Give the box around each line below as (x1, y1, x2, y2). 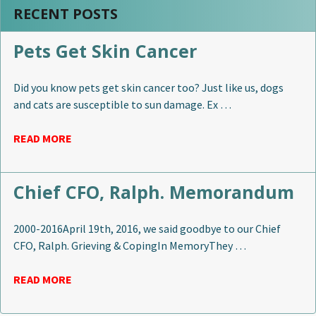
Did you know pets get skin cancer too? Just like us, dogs (13, 80, 284, 95)
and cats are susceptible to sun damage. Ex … (13, 97, 231, 111)
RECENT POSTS (13, 4, 118, 23)
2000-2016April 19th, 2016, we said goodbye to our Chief (13, 221, 281, 236)
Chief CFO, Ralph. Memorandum (13, 179, 294, 204)
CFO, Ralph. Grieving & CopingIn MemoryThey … (13, 238, 246, 253)
